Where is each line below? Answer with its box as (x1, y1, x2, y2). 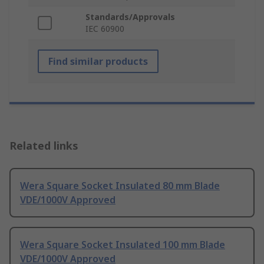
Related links (9, 138, 78, 153)
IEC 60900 (85, 23, 124, 35)
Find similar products (48, 55, 148, 68)
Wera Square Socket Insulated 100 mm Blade (20, 238, 225, 252)
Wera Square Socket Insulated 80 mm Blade (20, 179, 220, 193)
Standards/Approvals (85, 11, 175, 23)
